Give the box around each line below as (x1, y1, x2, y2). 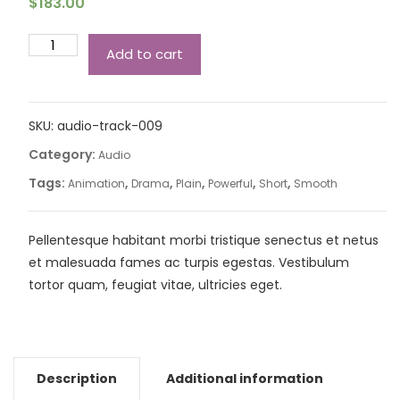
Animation (67, 176, 125, 192)
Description (37, 370, 117, 388)
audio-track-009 (56, 117, 162, 136)
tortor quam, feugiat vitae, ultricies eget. (28, 276, 282, 295)
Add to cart (105, 45, 183, 64)
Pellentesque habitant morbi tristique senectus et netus (28, 231, 379, 250)
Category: (28, 146, 98, 164)
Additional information (166, 370, 323, 388)
